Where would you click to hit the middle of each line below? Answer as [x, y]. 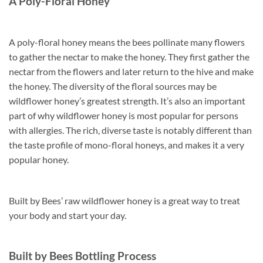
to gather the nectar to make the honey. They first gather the [129, 56]
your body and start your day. [68, 215]
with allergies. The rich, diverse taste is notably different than [130, 130]
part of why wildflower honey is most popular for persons [124, 115]
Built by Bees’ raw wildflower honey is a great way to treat [124, 200]
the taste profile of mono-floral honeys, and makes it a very [127, 144]
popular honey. [39, 159]
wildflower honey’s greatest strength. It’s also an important [127, 100]
